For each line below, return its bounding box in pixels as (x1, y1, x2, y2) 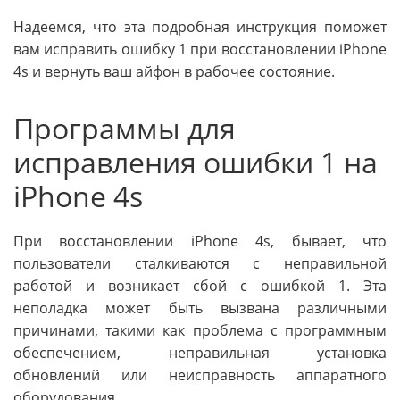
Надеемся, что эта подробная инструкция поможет (13, 17, 387, 37)
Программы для (13, 109, 236, 148)
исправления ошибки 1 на (13, 143, 378, 182)
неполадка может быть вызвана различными (13, 298, 387, 319)
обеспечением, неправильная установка (13, 343, 387, 363)
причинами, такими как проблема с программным (13, 321, 387, 341)
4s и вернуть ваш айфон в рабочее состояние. (13, 62, 335, 82)
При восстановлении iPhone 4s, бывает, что (13, 231, 387, 252)
